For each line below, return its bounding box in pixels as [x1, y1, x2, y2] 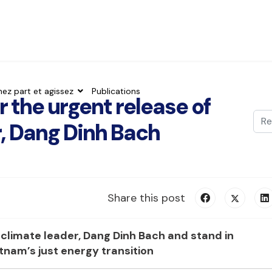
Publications [92, 86, 140, 97]
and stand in [168, 228, 234, 243]
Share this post [107, 191, 185, 206]
